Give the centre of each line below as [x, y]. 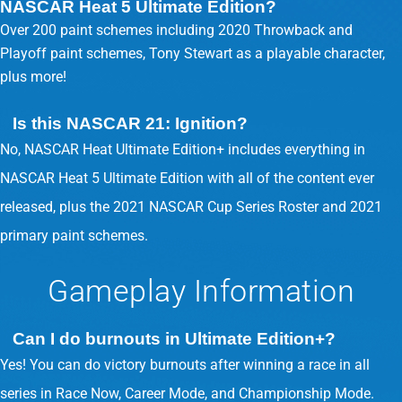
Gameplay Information [201, 291]
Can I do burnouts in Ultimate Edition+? [174, 339]
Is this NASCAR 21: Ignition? [130, 123]
